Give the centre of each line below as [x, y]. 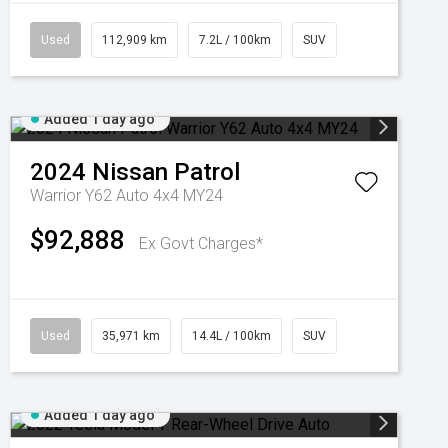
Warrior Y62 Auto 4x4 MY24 [126, 195]
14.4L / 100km [231, 336]
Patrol [207, 172]
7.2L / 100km [235, 40]
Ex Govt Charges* [201, 243]
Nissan [130, 172]
